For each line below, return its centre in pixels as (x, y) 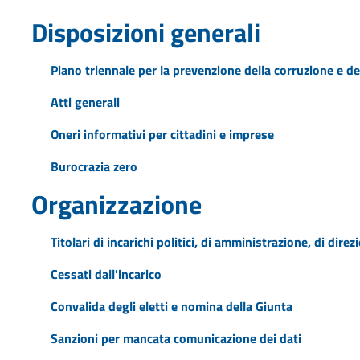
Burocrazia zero (94, 166)
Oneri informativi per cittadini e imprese (162, 134)
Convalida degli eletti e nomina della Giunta (171, 306)
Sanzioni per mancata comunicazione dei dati (176, 338)
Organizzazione (116, 204)
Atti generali (85, 102)
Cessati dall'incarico (106, 274)
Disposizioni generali (145, 32)
